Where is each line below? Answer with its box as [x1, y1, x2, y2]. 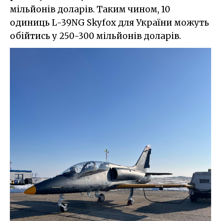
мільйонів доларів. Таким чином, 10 [10, 3, 170, 15]
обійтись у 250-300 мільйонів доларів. [10, 30, 181, 41]
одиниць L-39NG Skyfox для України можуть [10, 17, 209, 28]
